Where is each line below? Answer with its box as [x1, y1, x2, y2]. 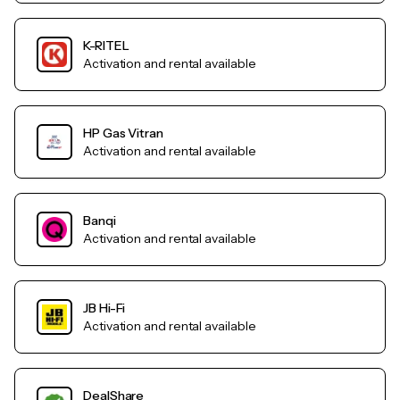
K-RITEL [83, 37, 129, 54]
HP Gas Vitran [83, 125, 163, 142]
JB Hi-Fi [83, 300, 126, 317]
